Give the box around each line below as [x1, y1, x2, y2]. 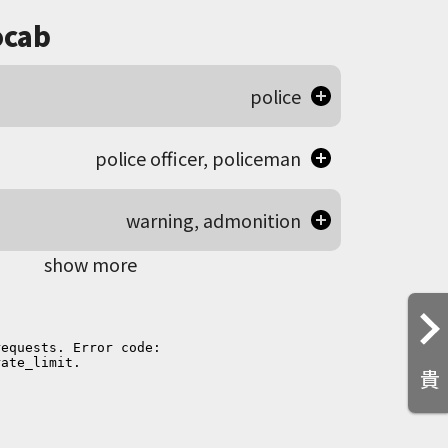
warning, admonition [125, 207, 301, 233]
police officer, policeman [94, 145, 301, 171]
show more [44, 251, 137, 277]
